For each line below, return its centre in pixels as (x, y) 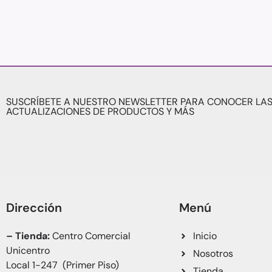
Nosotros (213, 253)
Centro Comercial (91, 236)
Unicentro (28, 250)
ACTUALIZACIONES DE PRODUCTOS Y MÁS (100, 111)
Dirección (34, 208)
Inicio (205, 236)
